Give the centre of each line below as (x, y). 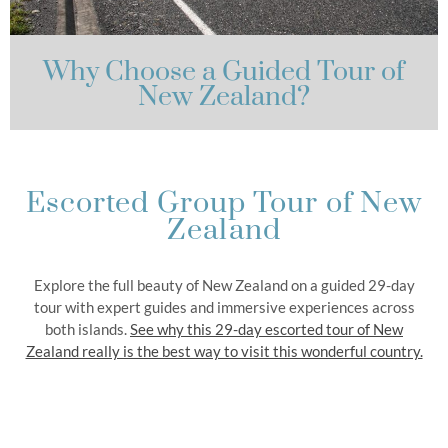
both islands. (87, 328)
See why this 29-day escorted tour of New (266, 328)
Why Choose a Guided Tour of (224, 71)
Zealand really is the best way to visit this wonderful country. (224, 350)
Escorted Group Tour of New (224, 203)
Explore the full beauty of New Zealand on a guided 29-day (224, 284)
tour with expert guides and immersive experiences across (224, 306)
